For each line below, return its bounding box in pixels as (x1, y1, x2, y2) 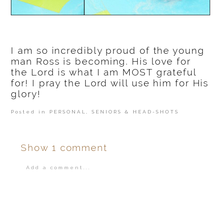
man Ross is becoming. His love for (11, 55, 191, 67)
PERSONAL (49, 109, 87, 114)
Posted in (11, 109, 50, 114)
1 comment (51, 142, 108, 153)
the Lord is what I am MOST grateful (11, 66, 196, 77)
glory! (11, 88, 41, 99)
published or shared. (95, 182, 177, 188)
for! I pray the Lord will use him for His (11, 77, 209, 88)
